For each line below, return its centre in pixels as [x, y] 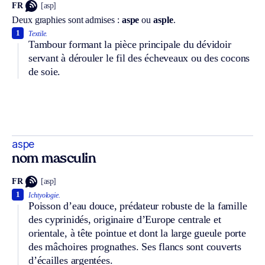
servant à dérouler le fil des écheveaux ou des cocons [139, 58]
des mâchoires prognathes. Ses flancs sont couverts [135, 246]
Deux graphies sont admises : [67, 20]
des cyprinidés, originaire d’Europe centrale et [125, 219]
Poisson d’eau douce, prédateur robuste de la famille [138, 206]
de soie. [45, 71]
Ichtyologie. [45, 195]
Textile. [38, 33]
